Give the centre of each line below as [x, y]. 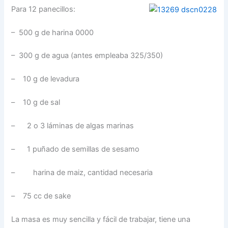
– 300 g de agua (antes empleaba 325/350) [87, 56]
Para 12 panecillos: [44, 9]
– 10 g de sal [36, 103]
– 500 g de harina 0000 [53, 32]
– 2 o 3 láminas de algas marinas [73, 126]
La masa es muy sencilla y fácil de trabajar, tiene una [101, 219]
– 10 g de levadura [46, 79]
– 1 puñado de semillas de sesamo [76, 149]
